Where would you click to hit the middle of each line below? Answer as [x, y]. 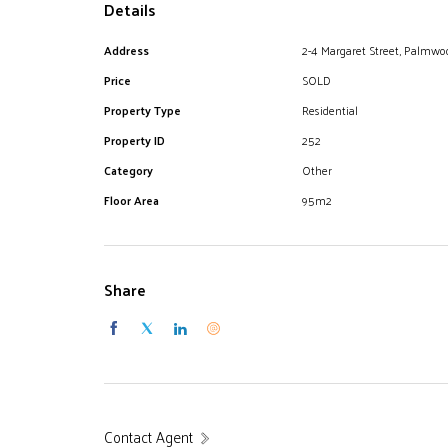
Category [128, 170]
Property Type [142, 110]
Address [126, 50]
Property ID [134, 140]
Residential [330, 110]
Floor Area [131, 200]
